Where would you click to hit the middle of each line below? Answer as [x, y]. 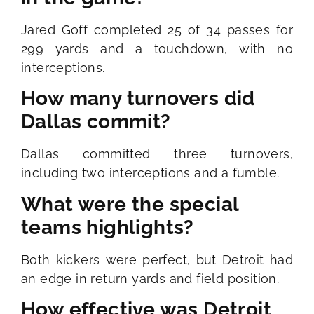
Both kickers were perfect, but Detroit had [157, 259]
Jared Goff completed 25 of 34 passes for [157, 29]
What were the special [130, 204]
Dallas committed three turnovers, [157, 154]
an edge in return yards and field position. [150, 278]
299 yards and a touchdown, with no [157, 48]
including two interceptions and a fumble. [150, 173]
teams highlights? [108, 227]
